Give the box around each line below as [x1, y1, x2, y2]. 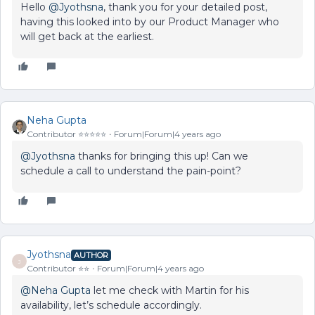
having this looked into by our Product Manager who [20, 15, 279, 28]
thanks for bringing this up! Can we [75, 150, 248, 162]
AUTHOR [74, 250, 108, 260]
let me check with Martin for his [91, 284, 249, 297]
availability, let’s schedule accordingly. [20, 299, 202, 311]
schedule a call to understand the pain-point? [20, 165, 241, 177]
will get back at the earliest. [20, 30, 154, 43]
